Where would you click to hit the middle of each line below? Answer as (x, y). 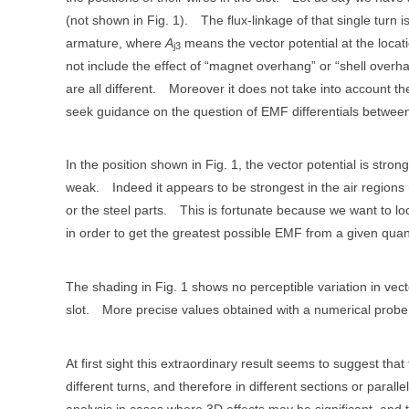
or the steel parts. (116, 210)
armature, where (115, 42)
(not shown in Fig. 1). (127, 20)
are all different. (111, 88)
